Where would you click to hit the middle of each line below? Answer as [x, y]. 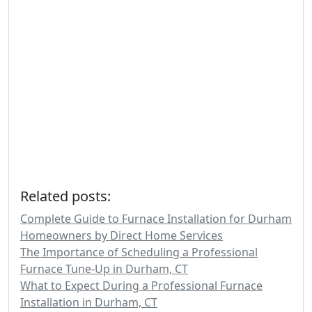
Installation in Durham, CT [89, 302]
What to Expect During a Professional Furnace [141, 286]
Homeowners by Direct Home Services [122, 235]
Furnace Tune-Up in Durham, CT [104, 269]
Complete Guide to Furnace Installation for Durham [156, 219]
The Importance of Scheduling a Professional [139, 252]
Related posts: [65, 196]
